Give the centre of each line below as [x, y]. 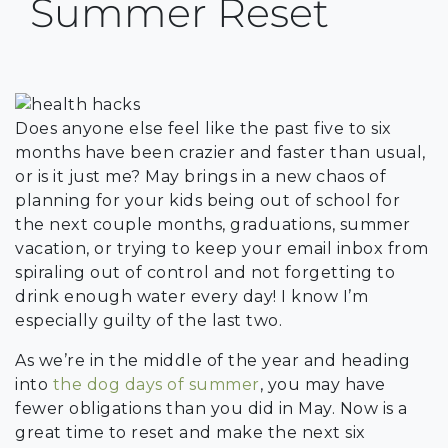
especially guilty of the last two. [151, 320]
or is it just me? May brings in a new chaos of [200, 176]
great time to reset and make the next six [190, 432]
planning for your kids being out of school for [207, 200]
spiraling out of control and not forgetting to [205, 272]
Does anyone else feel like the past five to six [203, 128]
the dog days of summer [156, 384]
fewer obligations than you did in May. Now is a [211, 408]
